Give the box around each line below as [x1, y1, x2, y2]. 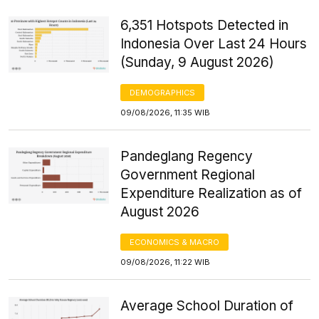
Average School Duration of [120, 297, 294, 314]
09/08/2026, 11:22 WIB [120, 256, 211, 267]
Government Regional [120, 166, 256, 183]
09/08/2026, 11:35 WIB [120, 107, 211, 117]
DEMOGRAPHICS [130, 87, 196, 98]
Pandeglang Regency [120, 147, 253, 164]
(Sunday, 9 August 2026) [120, 53, 275, 70]
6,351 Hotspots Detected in [120, 16, 289, 33]
